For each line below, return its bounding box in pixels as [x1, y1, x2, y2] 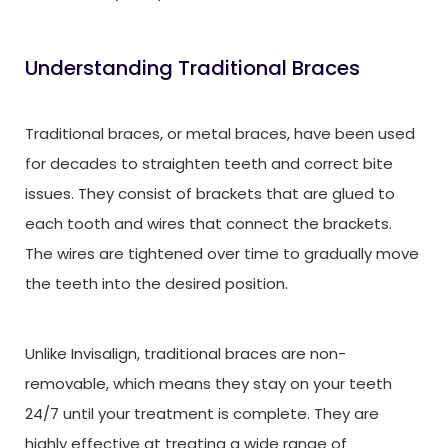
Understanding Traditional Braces [25, 53, 360, 82]
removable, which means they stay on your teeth [25, 372, 392, 394]
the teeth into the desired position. [25, 272, 288, 294]
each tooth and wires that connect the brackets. [25, 212, 392, 234]
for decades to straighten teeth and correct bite [25, 152, 393, 174]
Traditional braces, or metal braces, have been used [25, 122, 415, 144]
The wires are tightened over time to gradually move [25, 242, 419, 264]
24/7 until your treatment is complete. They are [25, 402, 379, 424]
